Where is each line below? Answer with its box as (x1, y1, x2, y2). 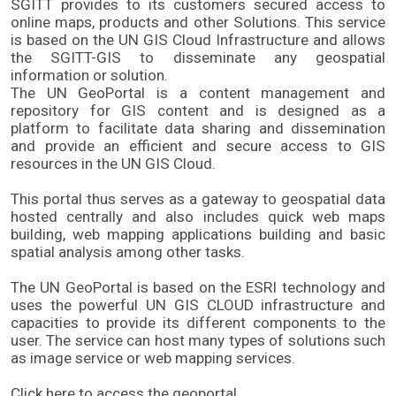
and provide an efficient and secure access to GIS (11, 137, 385, 156)
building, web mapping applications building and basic (11, 225, 385, 244)
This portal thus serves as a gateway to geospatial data (11, 190, 385, 209)
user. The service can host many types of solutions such (11, 331, 385, 350)
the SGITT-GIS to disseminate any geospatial (11, 49, 385, 67)
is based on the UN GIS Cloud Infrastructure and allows (11, 31, 385, 49)
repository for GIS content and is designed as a (11, 102, 385, 120)
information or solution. (11, 66, 171, 85)
